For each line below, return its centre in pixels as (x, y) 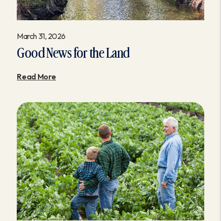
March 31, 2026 (41, 36)
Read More (37, 77)
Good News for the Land (73, 54)
